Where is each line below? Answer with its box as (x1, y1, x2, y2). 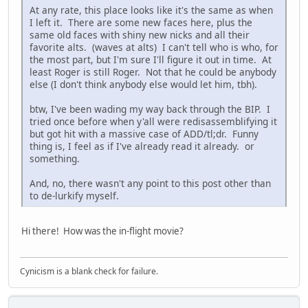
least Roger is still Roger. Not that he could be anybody (30, 65, 276, 79)
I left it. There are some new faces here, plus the (30, 16, 252, 30)
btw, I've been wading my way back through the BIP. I (30, 102, 270, 116)
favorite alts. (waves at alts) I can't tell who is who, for (30, 41, 278, 54)
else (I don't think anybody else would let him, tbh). (30, 78, 257, 91)
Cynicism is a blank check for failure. (20, 265, 158, 278)
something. (30, 152, 80, 166)
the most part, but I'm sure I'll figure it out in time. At (30, 53, 272, 67)
